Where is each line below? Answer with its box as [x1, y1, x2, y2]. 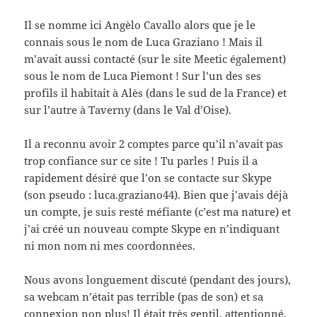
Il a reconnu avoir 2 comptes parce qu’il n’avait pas [24, 137, 284, 151]
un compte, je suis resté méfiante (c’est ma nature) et [24, 204, 292, 219]
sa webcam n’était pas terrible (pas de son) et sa [24, 289, 264, 304]
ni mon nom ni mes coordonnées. [24, 238, 196, 253]
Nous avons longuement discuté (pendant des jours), [24, 272, 292, 287]
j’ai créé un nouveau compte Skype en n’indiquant [24, 221, 280, 236]
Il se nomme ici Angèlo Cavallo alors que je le [24, 18, 256, 33]
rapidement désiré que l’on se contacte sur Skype [24, 171, 272, 185]
